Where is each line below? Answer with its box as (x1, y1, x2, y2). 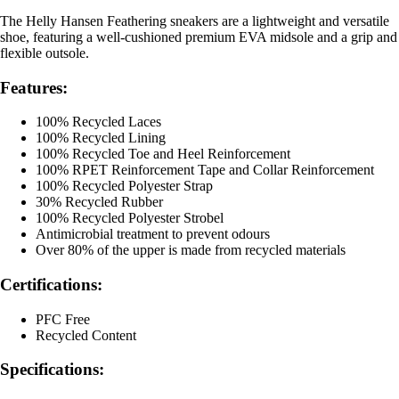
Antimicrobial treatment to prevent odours (36, 226, 270, 242)
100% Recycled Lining (36, 130, 166, 146)
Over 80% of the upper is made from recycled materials (36, 242, 346, 258)
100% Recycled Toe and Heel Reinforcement (36, 146, 290, 162)
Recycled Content (36, 327, 136, 343)
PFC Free (36, 311, 90, 327)
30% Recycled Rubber (36, 194, 163, 210)
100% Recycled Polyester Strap (36, 178, 213, 194)
